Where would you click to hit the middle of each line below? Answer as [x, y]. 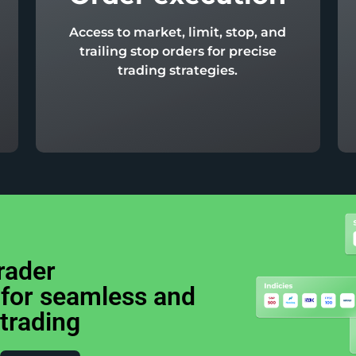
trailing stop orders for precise [178, 52]
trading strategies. [178, 71]
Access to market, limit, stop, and [178, 33]
